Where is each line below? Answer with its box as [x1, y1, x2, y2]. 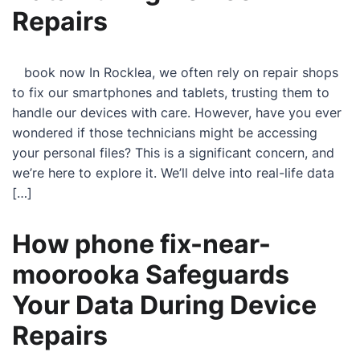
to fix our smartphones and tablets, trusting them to [12, 84, 329, 100]
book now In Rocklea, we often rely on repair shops [12, 64, 338, 80]
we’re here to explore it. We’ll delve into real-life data [12, 165, 334, 181]
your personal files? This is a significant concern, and [12, 145, 334, 161]
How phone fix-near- [12, 228, 271, 260]
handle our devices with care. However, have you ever [12, 104, 342, 121]
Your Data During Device [12, 289, 317, 321]
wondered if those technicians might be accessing [12, 125, 317, 141]
